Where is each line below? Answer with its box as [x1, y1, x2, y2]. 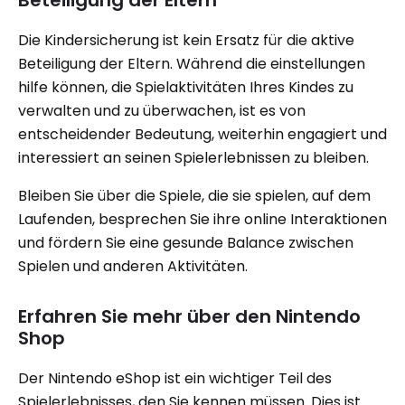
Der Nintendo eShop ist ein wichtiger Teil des [18, 368, 332, 389]
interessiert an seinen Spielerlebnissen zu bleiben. [18, 147, 369, 168]
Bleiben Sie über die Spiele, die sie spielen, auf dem [18, 185, 371, 206]
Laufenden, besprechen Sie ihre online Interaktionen [18, 209, 387, 230]
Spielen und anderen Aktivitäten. [18, 256, 248, 277]
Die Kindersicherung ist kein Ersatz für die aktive [18, 30, 354, 51]
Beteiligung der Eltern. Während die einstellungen [18, 53, 365, 74]
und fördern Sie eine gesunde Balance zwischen [18, 232, 353, 253]
